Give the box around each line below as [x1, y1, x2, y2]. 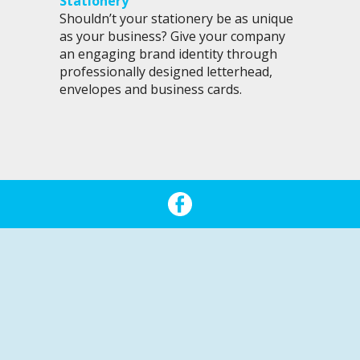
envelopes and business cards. [59, 80, 242, 99]
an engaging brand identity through [59, 45, 277, 63]
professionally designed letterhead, [59, 63, 272, 81]
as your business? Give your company [59, 27, 285, 46]
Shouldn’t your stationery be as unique [59, 10, 293, 28]
